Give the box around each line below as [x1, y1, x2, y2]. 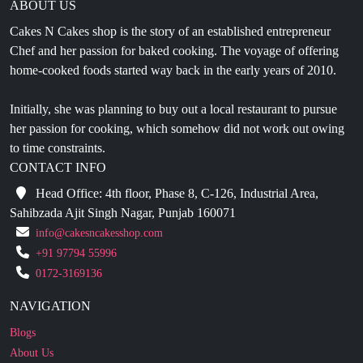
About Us [10, 304, 53, 317]
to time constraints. [10, 98, 105, 113]
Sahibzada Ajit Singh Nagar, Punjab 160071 [10, 163, 236, 177]
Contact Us [10, 324, 60, 337]
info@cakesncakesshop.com [36, 184, 163, 197]
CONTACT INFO [10, 117, 106, 132]
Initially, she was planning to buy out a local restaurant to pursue [10, 59, 337, 74]
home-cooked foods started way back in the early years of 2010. [10, 20, 336, 35]
